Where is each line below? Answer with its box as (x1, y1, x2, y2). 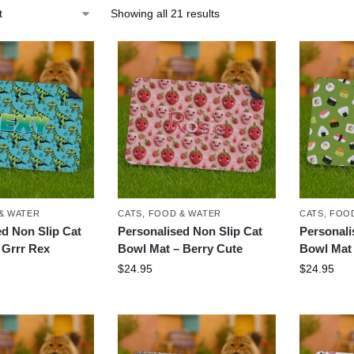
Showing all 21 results (110, 6, 220, 20)
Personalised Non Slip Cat (118, 224, 263, 239)
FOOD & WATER (148, 209, 221, 219)
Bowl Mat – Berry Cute (118, 242, 243, 256)
